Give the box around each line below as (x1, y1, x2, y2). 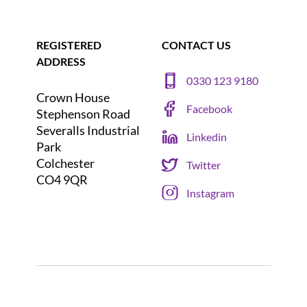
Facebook (186, 102, 232, 116)
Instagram (186, 186, 234, 200)
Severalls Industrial (36, 122, 140, 138)
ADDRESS (36, 54, 86, 68)
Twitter (186, 158, 221, 172)
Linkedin (186, 130, 227, 144)
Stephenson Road (36, 106, 130, 121)
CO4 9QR (36, 171, 88, 187)
